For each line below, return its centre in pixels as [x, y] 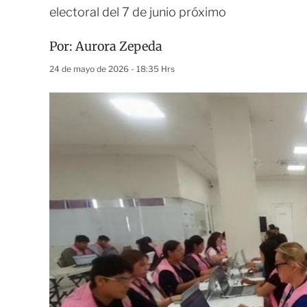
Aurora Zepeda [119, 46]
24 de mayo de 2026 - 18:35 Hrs [112, 69]
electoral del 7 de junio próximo [139, 12]
